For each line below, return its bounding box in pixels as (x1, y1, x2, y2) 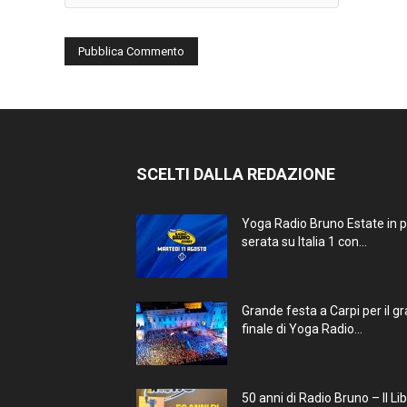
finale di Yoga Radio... (242, 322, 362, 337)
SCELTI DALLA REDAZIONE (136, 164, 335, 184)
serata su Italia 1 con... (242, 234, 367, 250)
